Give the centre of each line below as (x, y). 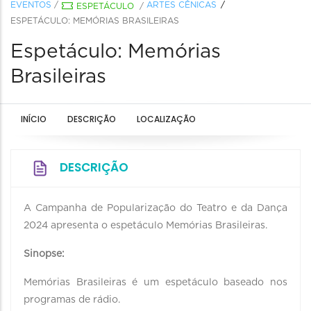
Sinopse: (44, 254)
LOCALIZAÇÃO (166, 119)
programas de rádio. (72, 300)
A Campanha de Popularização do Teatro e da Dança (155, 208)
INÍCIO (34, 119)
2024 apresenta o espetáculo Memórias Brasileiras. (145, 226)
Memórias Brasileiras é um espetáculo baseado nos (155, 283)
